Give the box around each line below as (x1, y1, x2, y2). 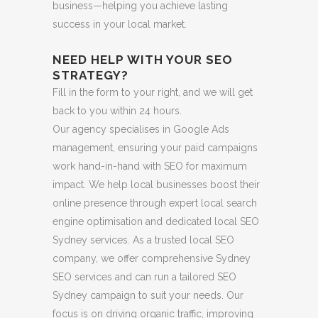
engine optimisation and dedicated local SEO (53, 215, 259, 227)
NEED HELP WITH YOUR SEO (53, 52, 233, 67)
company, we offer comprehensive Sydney (53, 252, 251, 264)
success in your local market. (53, 18, 187, 30)
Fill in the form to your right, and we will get (53, 86, 253, 98)
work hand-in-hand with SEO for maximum (53, 160, 247, 172)
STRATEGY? (53, 67, 128, 82)
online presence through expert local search (53, 197, 257, 209)
